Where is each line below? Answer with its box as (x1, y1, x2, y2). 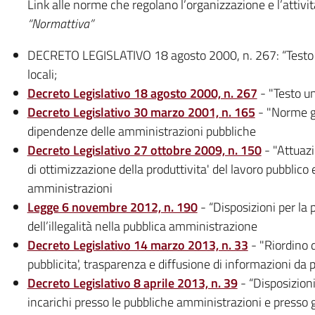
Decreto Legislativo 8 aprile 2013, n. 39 (27, 273, 238, 292)
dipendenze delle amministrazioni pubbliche (27, 121, 256, 141)
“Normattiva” (27, 13, 94, 33)
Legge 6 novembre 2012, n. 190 (27, 197, 198, 217)
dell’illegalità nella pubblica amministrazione (27, 216, 257, 236)
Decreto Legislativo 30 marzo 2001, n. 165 (27, 102, 255, 122)
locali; (27, 64, 57, 84)
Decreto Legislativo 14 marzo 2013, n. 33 (27, 235, 248, 255)
